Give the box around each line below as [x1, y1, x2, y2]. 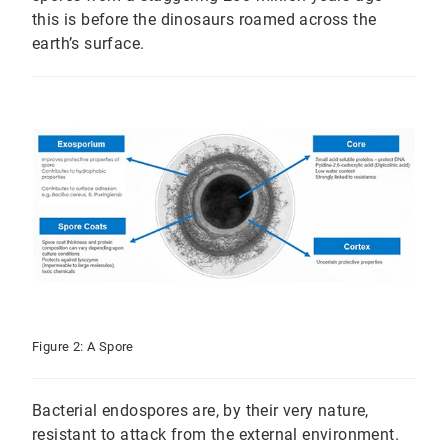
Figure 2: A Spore [32, 338, 134, 354]
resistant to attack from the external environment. [32, 424, 399, 444]
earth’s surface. [32, 34, 145, 54]
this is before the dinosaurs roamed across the [32, 10, 377, 30]
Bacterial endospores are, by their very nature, [32, 400, 369, 420]
